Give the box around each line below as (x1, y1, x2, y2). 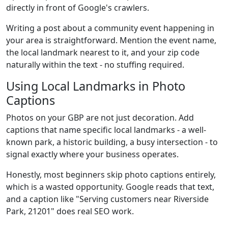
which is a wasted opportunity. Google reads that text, (6, 181, 214, 192)
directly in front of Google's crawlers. (6, 2, 149, 13)
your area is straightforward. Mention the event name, (6, 35, 216, 46)
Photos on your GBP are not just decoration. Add (6, 112, 194, 123)
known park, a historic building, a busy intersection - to (6, 136, 218, 148)
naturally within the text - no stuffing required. (6, 59, 184, 70)
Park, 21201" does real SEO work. (6, 206, 134, 217)
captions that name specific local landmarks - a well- (6, 124, 206, 135)
